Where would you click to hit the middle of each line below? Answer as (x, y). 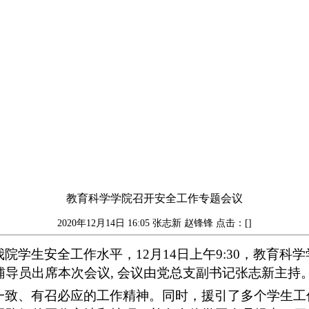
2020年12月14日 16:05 (105, 223)
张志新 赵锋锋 (184, 223)
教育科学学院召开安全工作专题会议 (154, 198)
